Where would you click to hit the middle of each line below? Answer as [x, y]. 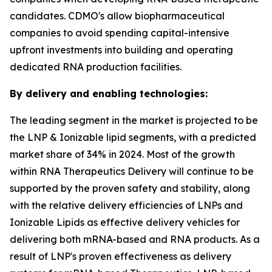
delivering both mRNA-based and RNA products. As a [135, 240]
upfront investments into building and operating [121, 50]
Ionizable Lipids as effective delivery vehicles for [125, 223]
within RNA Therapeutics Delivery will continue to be [132, 172]
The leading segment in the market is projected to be [134, 121]
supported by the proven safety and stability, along [130, 189]
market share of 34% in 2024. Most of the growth [122, 155]
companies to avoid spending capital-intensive [120, 33]
